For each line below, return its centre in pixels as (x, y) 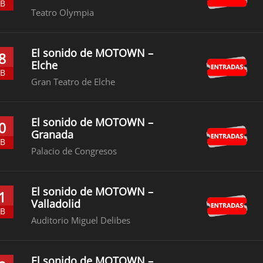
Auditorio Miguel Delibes (81, 220)
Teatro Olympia (63, 12)
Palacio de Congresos (74, 151)
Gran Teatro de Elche (73, 82)
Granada (53, 134)
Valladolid (56, 204)
